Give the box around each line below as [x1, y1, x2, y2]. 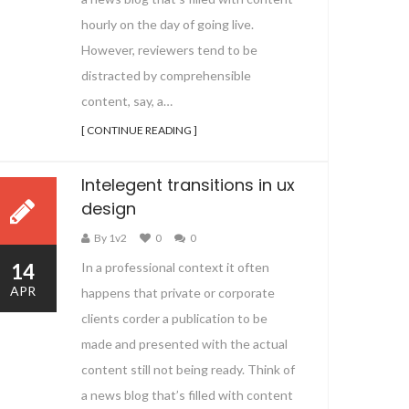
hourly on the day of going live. [81, 16, 254, 32]
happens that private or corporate [81, 285, 275, 300]
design [81, 197, 136, 220]
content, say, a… [81, 92, 173, 109]
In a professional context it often [81, 259, 269, 275]
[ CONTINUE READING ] [81, 122, 197, 137]
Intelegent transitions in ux [81, 173, 295, 196]
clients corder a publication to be [81, 310, 267, 326]
